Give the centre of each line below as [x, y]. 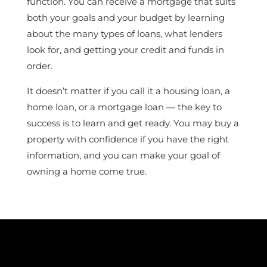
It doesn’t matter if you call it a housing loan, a [128, 91]
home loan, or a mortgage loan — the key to [124, 107]
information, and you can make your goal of [123, 155]
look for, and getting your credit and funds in [125, 50]
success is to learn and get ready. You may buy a [133, 123]
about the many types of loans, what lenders [124, 34]
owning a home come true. [86, 171]
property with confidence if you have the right [128, 139]
